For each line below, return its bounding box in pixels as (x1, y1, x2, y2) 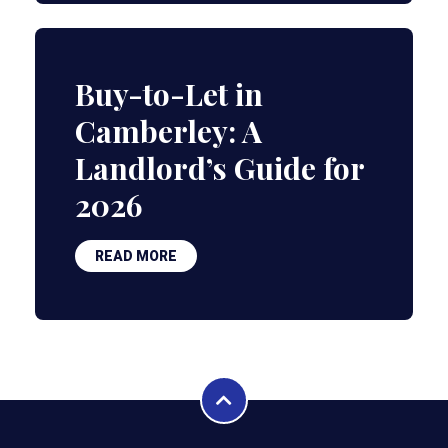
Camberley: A (75, 111, 262, 151)
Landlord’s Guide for (75, 148, 364, 188)
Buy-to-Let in (75, 74, 263, 114)
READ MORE (95, 248, 177, 264)
